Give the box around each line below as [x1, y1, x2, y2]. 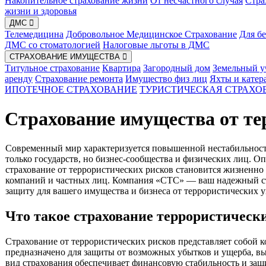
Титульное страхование [5, 63, 100, 74]
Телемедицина [5, 29, 64, 40]
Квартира [102, 63, 141, 74]
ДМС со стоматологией [5, 40, 100, 50]
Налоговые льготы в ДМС [103, 40, 210, 50]
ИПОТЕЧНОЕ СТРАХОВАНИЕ [5, 84, 137, 95]
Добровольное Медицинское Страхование [66, 29, 237, 40]
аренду [5, 74, 33, 84]
